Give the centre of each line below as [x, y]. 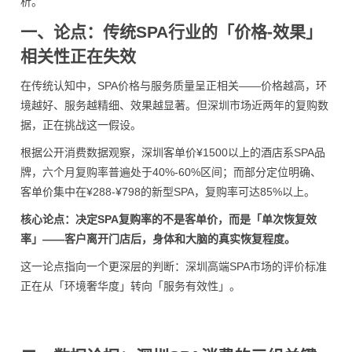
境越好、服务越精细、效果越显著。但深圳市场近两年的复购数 [174, 105]
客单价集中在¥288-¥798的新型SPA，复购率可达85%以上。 [168, 192]
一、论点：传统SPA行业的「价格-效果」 [171, 32]
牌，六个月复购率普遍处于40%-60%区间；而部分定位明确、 [171, 172]
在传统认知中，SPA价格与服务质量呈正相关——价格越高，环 [174, 86]
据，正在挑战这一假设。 [81, 125]
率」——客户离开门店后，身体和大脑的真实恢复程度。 [158, 239]
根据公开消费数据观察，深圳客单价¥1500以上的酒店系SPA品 [173, 152]
